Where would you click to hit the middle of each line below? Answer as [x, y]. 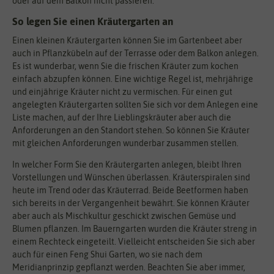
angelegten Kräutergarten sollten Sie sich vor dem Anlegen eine [135, 105]
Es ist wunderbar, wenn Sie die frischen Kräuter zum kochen [125, 66]
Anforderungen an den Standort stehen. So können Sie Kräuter [131, 131]
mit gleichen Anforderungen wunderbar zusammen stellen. [125, 143]
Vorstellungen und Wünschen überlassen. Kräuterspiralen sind [131, 178]
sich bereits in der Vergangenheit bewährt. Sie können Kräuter [131, 203]
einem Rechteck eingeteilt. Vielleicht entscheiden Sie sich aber [134, 242]
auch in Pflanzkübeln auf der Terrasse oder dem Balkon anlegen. [135, 54]
